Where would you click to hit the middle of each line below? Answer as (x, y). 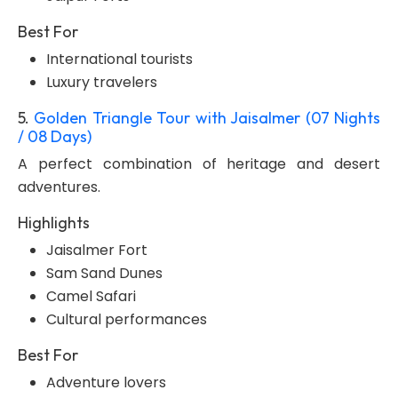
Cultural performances (127, 319)
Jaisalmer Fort (97, 250)
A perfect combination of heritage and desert (199, 164)
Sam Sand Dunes (104, 273)
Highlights (54, 223)
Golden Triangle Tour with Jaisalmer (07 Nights (207, 118)
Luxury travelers (102, 82)
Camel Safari (91, 296)
